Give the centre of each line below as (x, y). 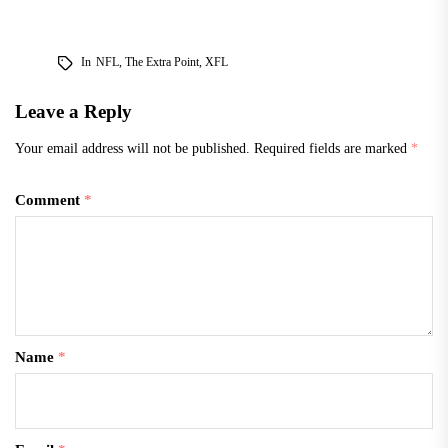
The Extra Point (161, 61)
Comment (49, 199)
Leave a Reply (73, 111)
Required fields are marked (332, 147)
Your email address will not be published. (132, 147)
